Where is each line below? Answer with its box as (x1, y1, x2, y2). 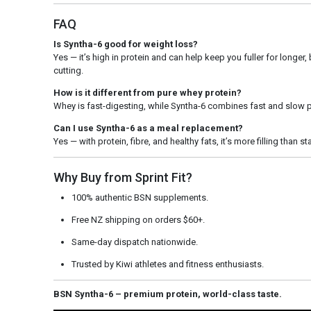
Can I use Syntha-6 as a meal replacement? (53, 123, 243, 133)
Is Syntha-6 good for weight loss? (53, 39, 198, 49)
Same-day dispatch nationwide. (71, 237, 198, 247)
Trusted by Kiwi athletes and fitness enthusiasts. (71, 259, 264, 269)
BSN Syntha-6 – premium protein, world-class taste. (53, 289, 282, 299)
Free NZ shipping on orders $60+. (71, 215, 205, 225)
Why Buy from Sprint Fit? (53, 170, 192, 185)
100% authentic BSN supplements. (71, 192, 208, 203)
